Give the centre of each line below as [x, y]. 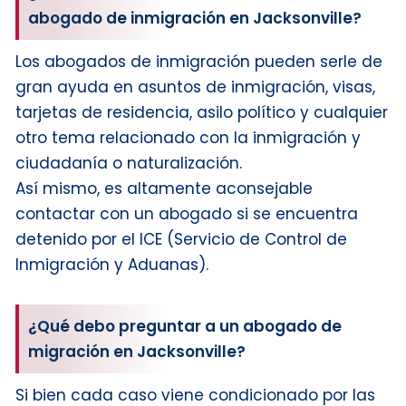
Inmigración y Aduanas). [112, 264]
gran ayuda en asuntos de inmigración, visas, [195, 87]
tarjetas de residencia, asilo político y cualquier [202, 112]
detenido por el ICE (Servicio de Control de [181, 239]
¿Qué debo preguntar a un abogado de [185, 326]
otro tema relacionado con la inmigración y [188, 137]
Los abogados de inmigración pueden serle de [199, 61]
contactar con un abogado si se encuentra [187, 213]
